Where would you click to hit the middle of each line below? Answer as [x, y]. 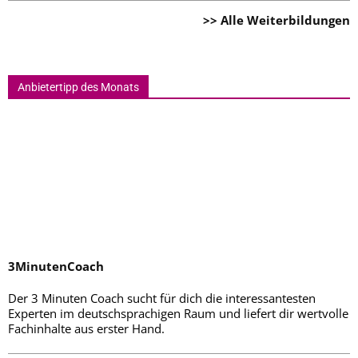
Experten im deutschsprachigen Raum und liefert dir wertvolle [178, 313]
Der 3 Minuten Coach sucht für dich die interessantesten [162, 298]
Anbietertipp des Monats [78, 87]
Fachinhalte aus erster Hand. [86, 328]
